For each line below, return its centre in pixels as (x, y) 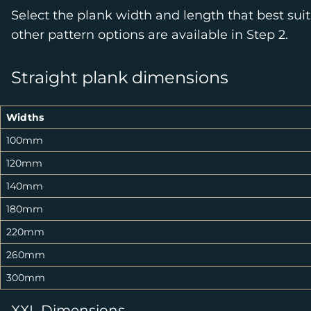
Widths (25, 117)
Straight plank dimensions (120, 77)
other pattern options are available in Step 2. (150, 35)
